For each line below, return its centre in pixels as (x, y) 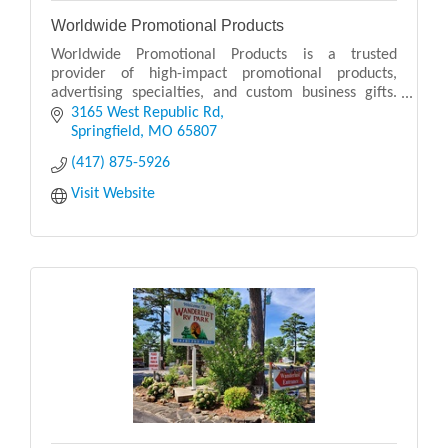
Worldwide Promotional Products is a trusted (224, 55)
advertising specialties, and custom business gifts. (224, 93)
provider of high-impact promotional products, (224, 74)
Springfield (105, 131)
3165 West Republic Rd (145, 112)
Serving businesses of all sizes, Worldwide (224, 112)
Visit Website (113, 193)
